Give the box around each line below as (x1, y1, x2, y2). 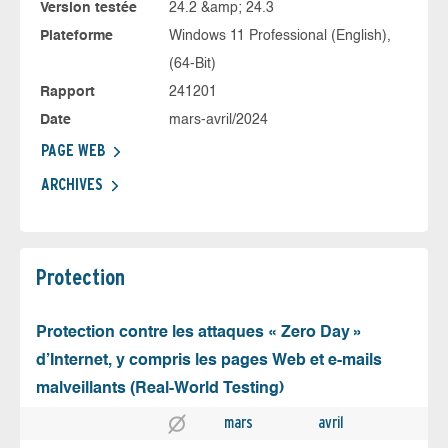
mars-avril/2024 (168, 113, 268, 128)
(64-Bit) (168, 57, 216, 72)
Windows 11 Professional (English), (168, 29, 391, 44)
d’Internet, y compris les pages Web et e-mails (36, 353, 382, 370)
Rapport (40, 85, 95, 100)
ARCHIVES (41, 175, 103, 195)
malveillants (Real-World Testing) (36, 381, 284, 398)
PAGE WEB (41, 141, 105, 161)
